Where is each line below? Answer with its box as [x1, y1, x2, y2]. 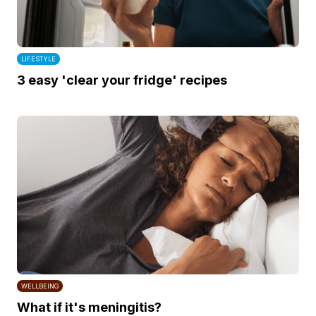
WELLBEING [21, 282, 59, 290]
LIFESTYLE [21, 55, 56, 63]
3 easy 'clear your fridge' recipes [17, 73, 227, 87]
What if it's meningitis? [17, 300, 162, 315]
